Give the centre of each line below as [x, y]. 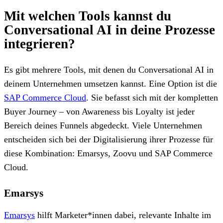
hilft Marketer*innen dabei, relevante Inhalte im [123, 215]
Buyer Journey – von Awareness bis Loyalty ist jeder [99, 111]
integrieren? [40, 44]
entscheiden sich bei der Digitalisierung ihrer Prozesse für [109, 139]
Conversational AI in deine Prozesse [110, 30]
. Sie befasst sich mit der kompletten [152, 97]
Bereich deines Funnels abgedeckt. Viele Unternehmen [103, 125]
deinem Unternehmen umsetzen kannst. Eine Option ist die [111, 83]
